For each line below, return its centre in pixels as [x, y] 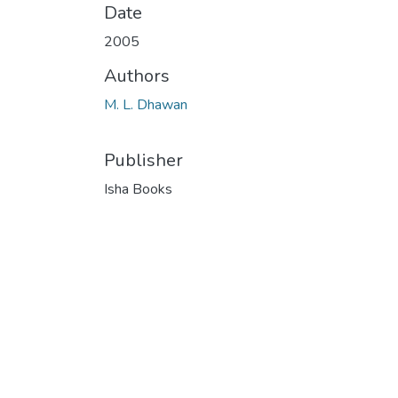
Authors [137, 76]
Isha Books [138, 189]
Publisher [143, 160]
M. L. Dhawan [146, 104]
